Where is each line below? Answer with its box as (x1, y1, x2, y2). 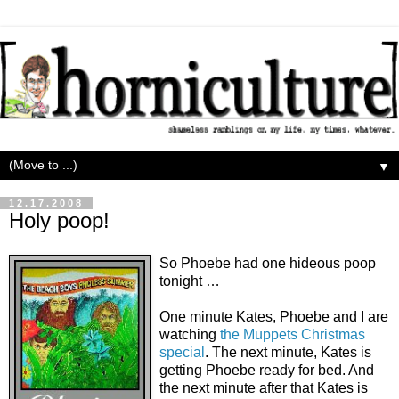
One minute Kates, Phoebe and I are (159, 308, 388, 324)
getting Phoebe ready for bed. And (159, 362, 374, 378)
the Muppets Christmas (220, 326, 365, 342)
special (159, 344, 205, 360)
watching (159, 326, 220, 342)
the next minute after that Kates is (159, 379, 368, 395)
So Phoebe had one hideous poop (159, 255, 376, 271)
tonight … (159, 273, 220, 289)
